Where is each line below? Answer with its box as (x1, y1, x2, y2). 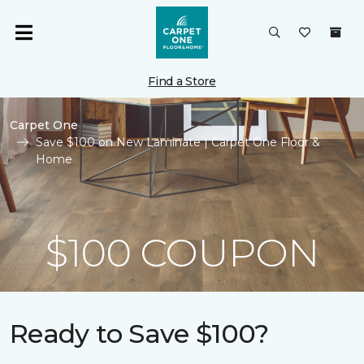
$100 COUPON (45, 229, 319, 276)
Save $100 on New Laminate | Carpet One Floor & (36, 135, 320, 149)
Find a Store (148, 74, 216, 89)
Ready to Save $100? (10, 318, 269, 349)
